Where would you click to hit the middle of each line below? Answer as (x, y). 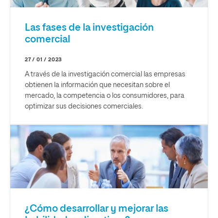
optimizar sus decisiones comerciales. (84, 107)
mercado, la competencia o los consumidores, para (105, 96)
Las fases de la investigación (89, 28)
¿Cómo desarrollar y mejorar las (97, 209)
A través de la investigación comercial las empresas (105, 75)
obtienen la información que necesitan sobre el (97, 85)
